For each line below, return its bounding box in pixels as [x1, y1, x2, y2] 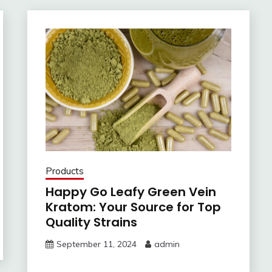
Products [45, 165, 84, 177]
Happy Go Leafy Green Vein [45, 183, 216, 201]
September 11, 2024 [56, 239, 137, 250]
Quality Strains [45, 214, 137, 231]
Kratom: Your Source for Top [45, 199, 221, 216]
